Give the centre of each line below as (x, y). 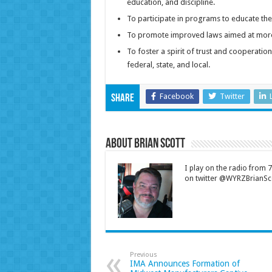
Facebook (176, 97)
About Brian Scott (145, 144)
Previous (143, 255)
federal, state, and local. (168, 65)
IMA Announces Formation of (185, 264)
